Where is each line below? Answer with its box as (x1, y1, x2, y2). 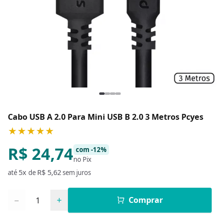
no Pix (73, 154, 91, 164)
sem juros (61, 168, 91, 177)
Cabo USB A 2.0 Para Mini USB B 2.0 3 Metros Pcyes (7, 111, 203, 122)
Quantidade (7, 189, 46, 199)
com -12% (75, 145, 107, 154)
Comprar (126, 195, 163, 206)
